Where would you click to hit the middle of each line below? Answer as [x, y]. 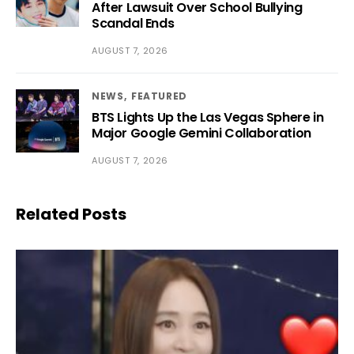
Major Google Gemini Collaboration [201, 133]
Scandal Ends [133, 23]
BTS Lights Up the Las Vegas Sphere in [208, 117]
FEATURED [159, 96]
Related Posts [71, 214]
